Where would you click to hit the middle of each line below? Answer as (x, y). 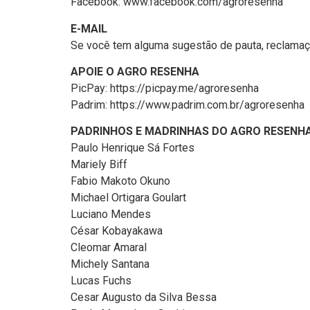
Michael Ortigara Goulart (128, 198)
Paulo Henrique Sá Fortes (133, 148)
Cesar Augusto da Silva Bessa (144, 298)
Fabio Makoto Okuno (120, 181)
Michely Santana (110, 264)
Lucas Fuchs (101, 281)
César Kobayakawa (117, 231)
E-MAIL (89, 28)
